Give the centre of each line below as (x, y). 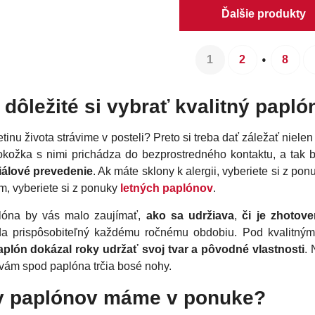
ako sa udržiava (190, 216)
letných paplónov (167, 188)
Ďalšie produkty (264, 14)
